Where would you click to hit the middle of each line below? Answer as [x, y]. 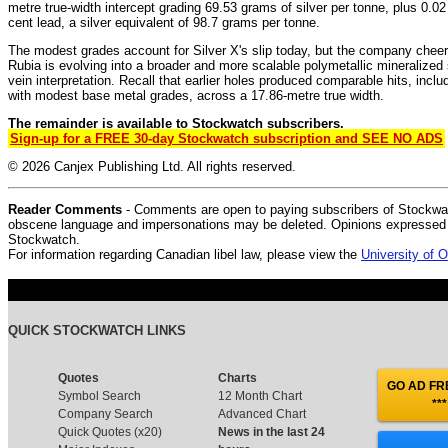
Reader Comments [65, 209]
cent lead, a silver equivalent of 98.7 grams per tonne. [164, 22]
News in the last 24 [271, 432]
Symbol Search [99, 396]
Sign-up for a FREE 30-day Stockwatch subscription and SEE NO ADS [226, 138]
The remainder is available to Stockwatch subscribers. [176, 123]
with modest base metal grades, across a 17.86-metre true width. [196, 95]
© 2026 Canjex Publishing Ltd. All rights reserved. [152, 166]
